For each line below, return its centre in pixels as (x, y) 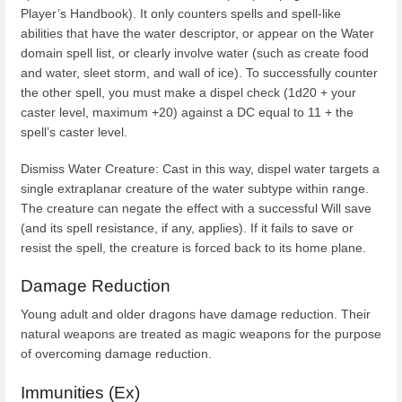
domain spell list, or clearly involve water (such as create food (195, 52)
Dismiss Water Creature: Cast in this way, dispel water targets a (200, 169)
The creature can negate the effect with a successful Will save (196, 208)
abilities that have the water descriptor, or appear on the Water (197, 33)
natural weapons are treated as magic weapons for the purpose (201, 334)
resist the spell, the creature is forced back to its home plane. (193, 248)
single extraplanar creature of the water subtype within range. (195, 188)
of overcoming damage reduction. (116, 354)
